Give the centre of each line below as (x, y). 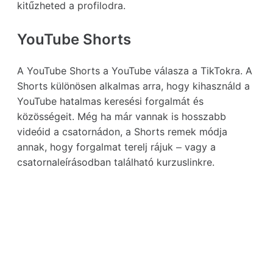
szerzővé (136, 246)
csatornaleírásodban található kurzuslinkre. (116, 162)
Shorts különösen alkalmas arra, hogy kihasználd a (133, 86)
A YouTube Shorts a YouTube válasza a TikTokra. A (135, 71)
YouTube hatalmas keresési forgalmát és (110, 101)
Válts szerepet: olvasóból (136, 224)
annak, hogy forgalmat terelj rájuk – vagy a (116, 147)
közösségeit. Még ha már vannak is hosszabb (122, 116)
